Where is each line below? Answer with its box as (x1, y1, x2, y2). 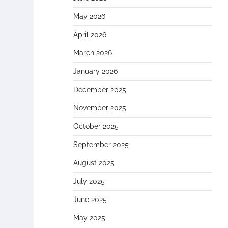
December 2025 (73, 85, 126, 94)
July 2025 (73, 177, 105, 185)
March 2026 (73, 49, 112, 57)
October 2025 (73, 122, 119, 130)
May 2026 (73, 12, 105, 20)
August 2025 (73, 159, 115, 167)
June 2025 (73, 195, 107, 204)
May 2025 (73, 214, 105, 222)
